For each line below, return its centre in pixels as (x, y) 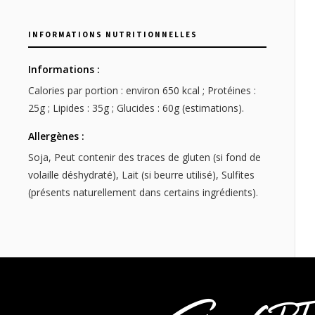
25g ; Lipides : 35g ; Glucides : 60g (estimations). (136, 108)
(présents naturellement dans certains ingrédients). (143, 193)
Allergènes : (56, 136)
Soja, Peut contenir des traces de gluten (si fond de (144, 157)
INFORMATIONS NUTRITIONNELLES (113, 35)
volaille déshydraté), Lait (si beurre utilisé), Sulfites (141, 175)
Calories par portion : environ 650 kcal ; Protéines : (142, 91)
